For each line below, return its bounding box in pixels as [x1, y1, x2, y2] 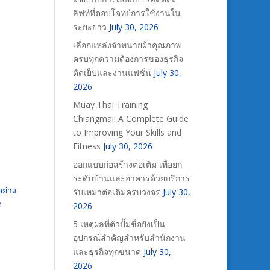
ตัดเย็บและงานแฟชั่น [72, 67, 151, 78]
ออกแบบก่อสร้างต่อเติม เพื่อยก [72, 159, 182, 170]
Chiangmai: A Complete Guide [72, 113, 189, 124]
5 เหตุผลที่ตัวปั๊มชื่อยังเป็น [72, 218, 165, 230]
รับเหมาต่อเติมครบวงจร [72, 186, 160, 198]
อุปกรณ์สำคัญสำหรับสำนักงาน [72, 232, 186, 243]
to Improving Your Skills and [72, 127, 181, 138]
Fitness [72, 140, 101, 152]
